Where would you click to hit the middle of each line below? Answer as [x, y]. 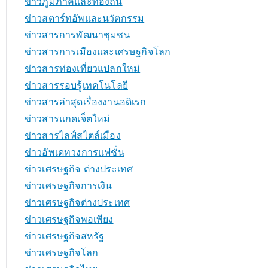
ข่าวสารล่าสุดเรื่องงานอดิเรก [86, 102]
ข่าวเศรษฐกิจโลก [62, 252]
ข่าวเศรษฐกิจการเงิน [68, 185]
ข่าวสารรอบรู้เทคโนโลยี [76, 85]
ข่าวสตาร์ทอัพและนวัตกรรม [85, 18]
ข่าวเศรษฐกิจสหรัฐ [65, 236]
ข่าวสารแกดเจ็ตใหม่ [68, 118]
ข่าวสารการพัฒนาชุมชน [77, 35]
